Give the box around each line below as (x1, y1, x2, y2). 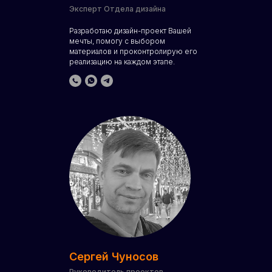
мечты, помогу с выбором (69, 36, 165, 46)
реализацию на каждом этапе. (69, 57, 175, 66)
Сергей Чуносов (69, 250, 158, 263)
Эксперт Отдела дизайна (69, 4, 166, 13)
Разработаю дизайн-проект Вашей (69, 26, 191, 35)
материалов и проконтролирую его (69, 47, 197, 56)
